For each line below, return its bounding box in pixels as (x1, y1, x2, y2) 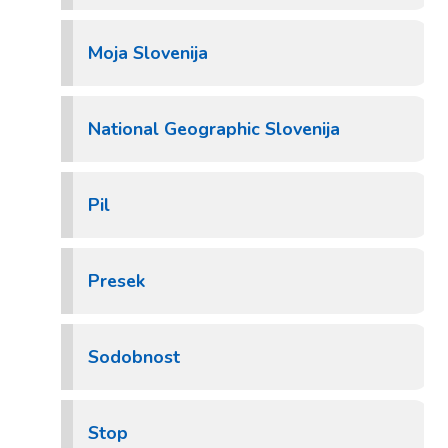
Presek (88, 269, 145, 293)
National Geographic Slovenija (88, 117, 340, 141)
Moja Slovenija (88, 41, 208, 65)
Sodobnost (88, 345, 180, 369)
